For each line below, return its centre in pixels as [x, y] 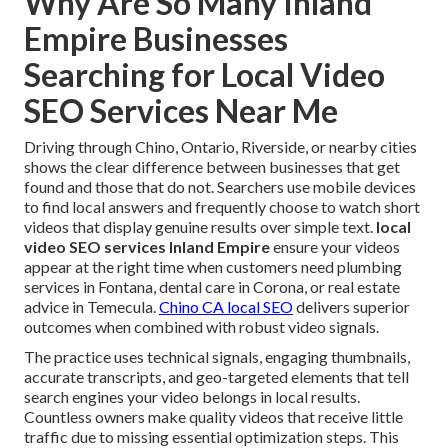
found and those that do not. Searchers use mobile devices [220, 187]
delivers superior [351, 307]
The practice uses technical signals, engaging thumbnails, [217, 357]
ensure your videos [335, 247]
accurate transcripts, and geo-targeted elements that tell [216, 377]
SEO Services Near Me [181, 111]
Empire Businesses [156, 39]
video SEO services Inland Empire [147, 247]
